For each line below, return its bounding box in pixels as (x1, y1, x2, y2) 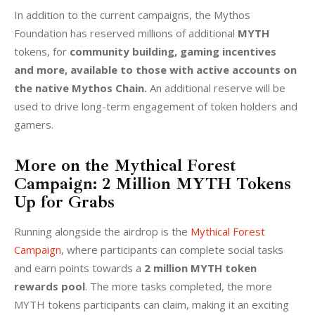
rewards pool (14, 278, 85, 293)
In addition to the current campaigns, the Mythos (14, 7, 253, 22)
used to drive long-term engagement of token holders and (14, 98, 300, 113)
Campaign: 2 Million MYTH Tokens (14, 173, 291, 195)
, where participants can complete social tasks (61, 242, 286, 257)
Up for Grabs (14, 191, 115, 213)
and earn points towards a (14, 260, 144, 275)
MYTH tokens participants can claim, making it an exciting (14, 297, 292, 311)
